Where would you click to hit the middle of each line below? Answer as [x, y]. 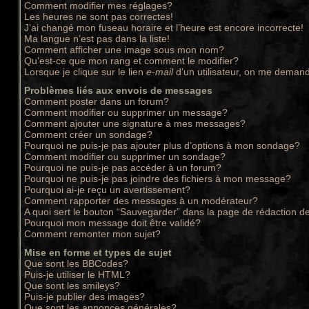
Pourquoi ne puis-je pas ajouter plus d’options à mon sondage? [162, 146]
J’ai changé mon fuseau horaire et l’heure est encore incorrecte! [164, 28]
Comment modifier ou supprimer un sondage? [125, 157]
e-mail [160, 72]
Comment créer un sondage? [88, 134]
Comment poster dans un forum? [97, 101]
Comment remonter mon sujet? [92, 234]
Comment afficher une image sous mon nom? [124, 50]
